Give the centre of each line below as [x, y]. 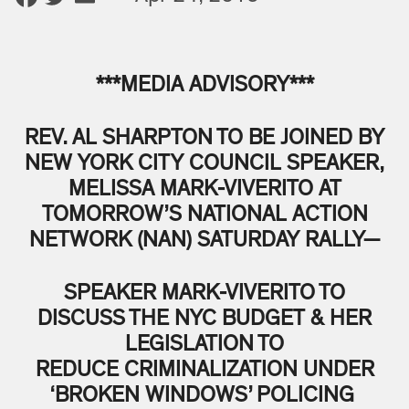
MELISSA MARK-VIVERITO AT [204, 189]
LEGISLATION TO [204, 345]
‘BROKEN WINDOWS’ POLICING [204, 396]
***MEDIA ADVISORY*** [204, 85]
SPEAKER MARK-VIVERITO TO [204, 294]
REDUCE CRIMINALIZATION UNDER [204, 370]
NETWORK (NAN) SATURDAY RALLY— [204, 241]
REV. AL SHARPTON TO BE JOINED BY [204, 138]
